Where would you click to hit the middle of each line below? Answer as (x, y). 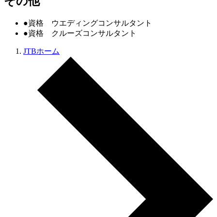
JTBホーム (41, 51)
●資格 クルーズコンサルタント (80, 33)
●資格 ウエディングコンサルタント (88, 23)
